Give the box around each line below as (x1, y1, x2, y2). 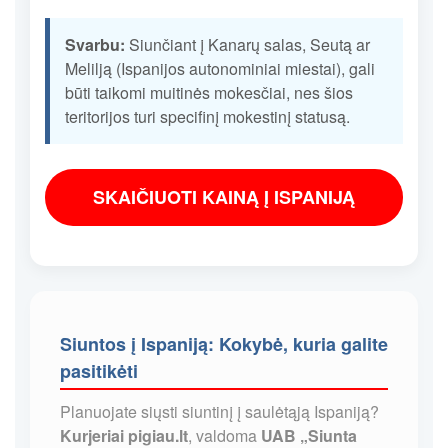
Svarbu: (65, 32, 125, 56)
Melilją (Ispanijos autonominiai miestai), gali (65, 56, 375, 80)
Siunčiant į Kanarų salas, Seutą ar (125, 32, 370, 56)
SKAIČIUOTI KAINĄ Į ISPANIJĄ (93, 183, 355, 210)
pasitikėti (60, 357, 138, 384)
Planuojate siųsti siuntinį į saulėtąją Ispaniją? (60, 399, 379, 423)
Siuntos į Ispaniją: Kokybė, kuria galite (60, 330, 388, 357)
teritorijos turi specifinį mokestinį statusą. (65, 104, 350, 128)
